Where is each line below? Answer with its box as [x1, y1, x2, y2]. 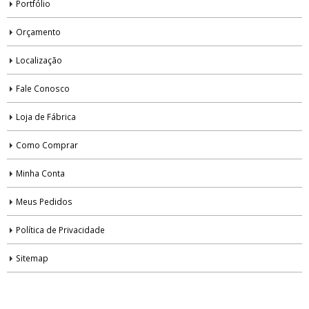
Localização [16, 54, 62, 66]
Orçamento [16, 26, 61, 38]
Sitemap [16, 252, 48, 264]
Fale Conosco [16, 83, 70, 94]
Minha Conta [16, 168, 65, 179]
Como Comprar [16, 139, 78, 151]
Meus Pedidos [16, 196, 72, 208]
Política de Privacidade [16, 224, 105, 236]
